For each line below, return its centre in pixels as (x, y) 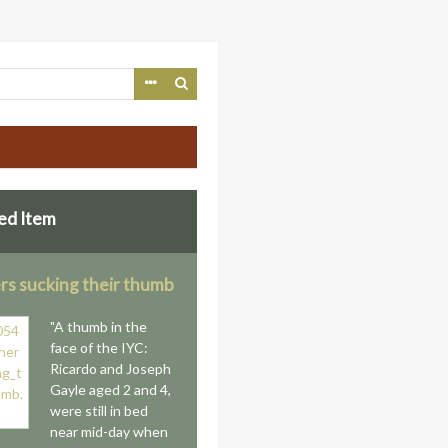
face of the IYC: (99, 347)
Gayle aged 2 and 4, (111, 389)
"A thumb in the (99, 326)
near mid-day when (109, 431)
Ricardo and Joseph (111, 368)
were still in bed (99, 410)
